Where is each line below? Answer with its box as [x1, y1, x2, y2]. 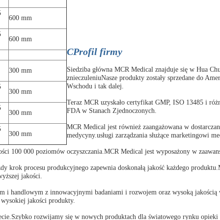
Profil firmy [73, 46, 122, 57]
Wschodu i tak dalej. [67, 82, 124, 90]
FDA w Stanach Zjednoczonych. [67, 107, 157, 114]
